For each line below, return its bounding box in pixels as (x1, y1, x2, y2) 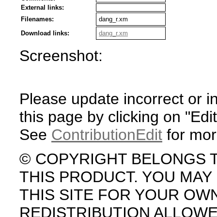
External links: (21, 4, 64, 11)
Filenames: (21, 15, 54, 23)
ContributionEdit (51, 126, 162, 143)
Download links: (21, 30, 69, 37)
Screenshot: (19, 47, 103, 64)
